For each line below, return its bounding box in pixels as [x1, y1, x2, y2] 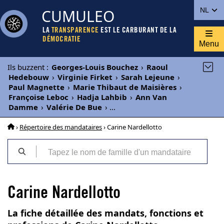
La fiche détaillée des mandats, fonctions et [7, 207, 203, 219]
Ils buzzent [7, 62, 44, 72]
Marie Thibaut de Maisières [73, 82, 176, 92]
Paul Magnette [8, 82, 64, 92]
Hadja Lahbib [77, 92, 127, 102]
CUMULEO [41, 6, 114, 26]
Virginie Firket [57, 72, 112, 82]
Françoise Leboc [8, 92, 68, 102]
